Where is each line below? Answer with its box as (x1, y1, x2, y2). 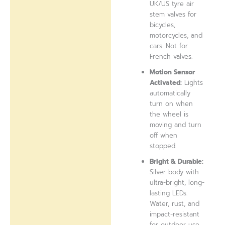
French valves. (150, 52, 193, 62)
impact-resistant (150, 209, 200, 219)
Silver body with (150, 167, 199, 177)
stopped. (150, 141, 177, 151)
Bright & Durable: (150, 157, 204, 167)
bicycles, (150, 20, 176, 30)
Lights (182, 78, 203, 88)
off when (150, 131, 178, 141)
